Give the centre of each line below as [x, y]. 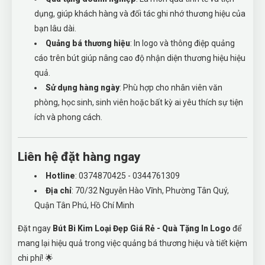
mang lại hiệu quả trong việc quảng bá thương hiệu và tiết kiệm [132, 243]
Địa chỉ [59, 190]
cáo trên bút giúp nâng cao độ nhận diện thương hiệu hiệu [140, 58]
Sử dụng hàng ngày [83, 88]
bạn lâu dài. [55, 28]
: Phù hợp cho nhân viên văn [171, 88]
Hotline [60, 176]
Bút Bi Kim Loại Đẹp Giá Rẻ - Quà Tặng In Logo [142, 228]
